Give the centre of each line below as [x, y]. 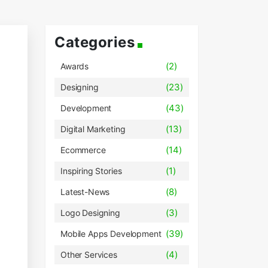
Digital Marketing [93, 129]
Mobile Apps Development [111, 234]
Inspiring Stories [91, 171]
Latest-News [85, 192]
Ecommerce [83, 150]
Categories [95, 42]
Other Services [89, 255]
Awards [75, 66]
